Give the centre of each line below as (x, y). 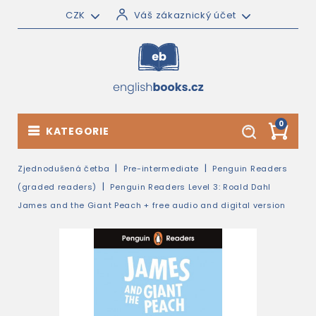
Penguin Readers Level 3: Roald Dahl (190, 187)
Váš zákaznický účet (185, 15)
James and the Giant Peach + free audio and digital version (152, 205)
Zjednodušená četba (64, 169)
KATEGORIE (78, 131)
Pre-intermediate (161, 169)
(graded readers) (57, 187)
